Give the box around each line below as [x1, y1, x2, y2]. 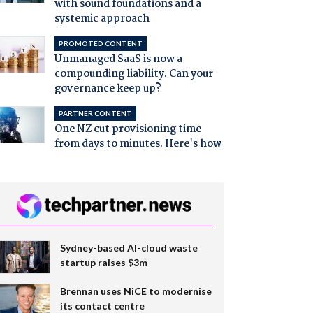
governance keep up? [54, 80, 161, 98]
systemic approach [54, 10, 150, 28]
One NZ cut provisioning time [54, 121, 201, 138]
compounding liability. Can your [54, 66, 213, 83]
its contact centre [59, 299, 145, 312]
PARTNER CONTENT [58, 109, 132, 118]
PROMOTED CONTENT [58, 39, 143, 48]
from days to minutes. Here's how [54, 136, 221, 153]
